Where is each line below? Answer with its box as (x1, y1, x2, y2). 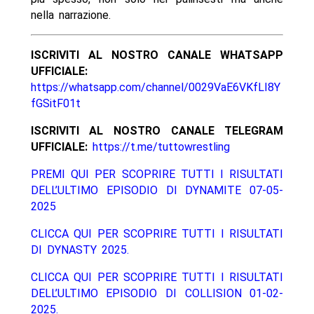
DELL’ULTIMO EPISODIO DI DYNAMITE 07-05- (30, 184, 284, 198)
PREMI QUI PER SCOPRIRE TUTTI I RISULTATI (30, 168, 284, 182)
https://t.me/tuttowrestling (92, 140, 230, 154)
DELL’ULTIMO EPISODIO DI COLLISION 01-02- (30, 287, 284, 301)
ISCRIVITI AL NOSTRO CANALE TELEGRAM (30, 124, 284, 138)
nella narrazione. (30, 8, 111, 22)
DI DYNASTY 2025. (30, 243, 129, 257)
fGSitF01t (30, 97, 81, 111)
